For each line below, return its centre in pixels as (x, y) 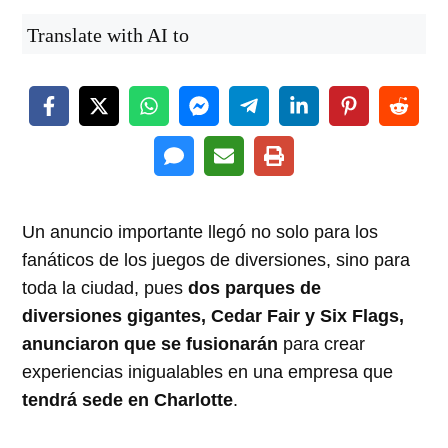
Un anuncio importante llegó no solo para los (200, 232)
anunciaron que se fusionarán (153, 344)
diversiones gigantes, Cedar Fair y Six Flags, (213, 316)
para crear (324, 344)
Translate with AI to (108, 35)
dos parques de (255, 288)
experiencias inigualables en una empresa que (208, 372)
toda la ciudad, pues (105, 288)
